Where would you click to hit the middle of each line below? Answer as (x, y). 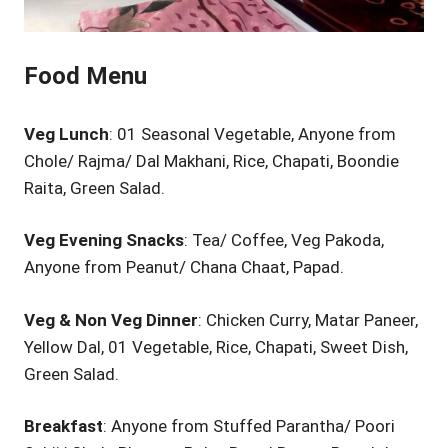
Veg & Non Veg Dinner (111, 319)
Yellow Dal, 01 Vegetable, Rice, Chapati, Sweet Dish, (216, 346)
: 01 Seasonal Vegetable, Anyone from (252, 133)
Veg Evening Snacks (104, 240)
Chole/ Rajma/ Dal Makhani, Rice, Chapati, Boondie (211, 160)
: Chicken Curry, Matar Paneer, (308, 319)
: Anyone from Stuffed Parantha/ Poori (249, 426)
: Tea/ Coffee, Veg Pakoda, (284, 240)
